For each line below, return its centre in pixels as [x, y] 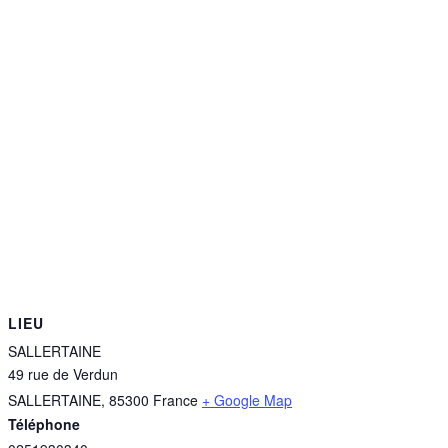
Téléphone [44, 424]
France [175, 400]
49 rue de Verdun [63, 374]
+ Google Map [247, 400]
